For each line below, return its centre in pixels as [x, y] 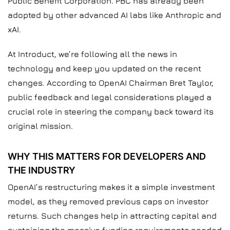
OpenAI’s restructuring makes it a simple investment [111, 187]
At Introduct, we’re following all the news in [92, 54]
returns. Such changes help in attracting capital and [112, 216]
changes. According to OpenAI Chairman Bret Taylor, [111, 83]
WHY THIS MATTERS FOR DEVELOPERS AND [107, 156]
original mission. [40, 126]
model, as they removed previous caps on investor [108, 201]
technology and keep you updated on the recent [104, 68]
